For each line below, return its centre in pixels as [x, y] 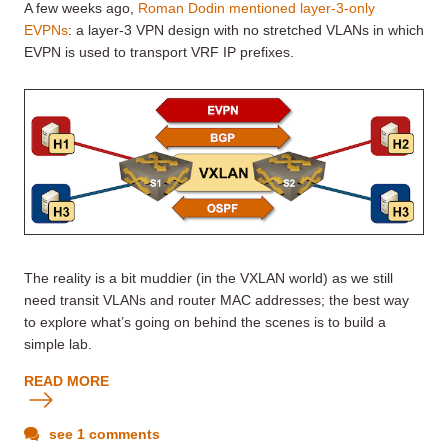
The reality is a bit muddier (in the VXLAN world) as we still [208, 277]
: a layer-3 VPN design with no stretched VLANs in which [246, 30]
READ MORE [66, 380]
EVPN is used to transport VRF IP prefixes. [159, 52]
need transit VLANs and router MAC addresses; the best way [216, 299]
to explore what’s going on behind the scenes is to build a [205, 321]
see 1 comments [102, 433]
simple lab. [58, 343]
